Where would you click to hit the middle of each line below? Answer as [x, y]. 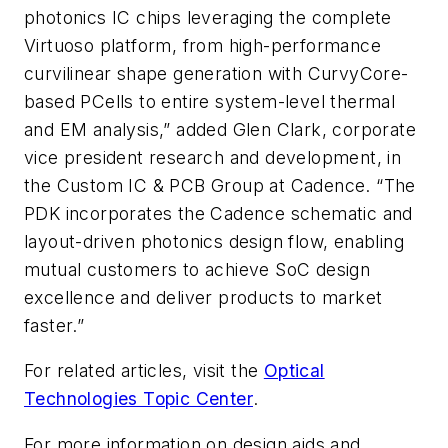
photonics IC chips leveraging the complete [208, 17]
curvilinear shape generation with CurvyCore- [216, 73]
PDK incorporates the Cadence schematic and [218, 213]
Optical [294, 371]
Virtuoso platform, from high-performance [202, 45]
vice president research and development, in [213, 157]
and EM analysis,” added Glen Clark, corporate [220, 129]
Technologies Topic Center [138, 399]
